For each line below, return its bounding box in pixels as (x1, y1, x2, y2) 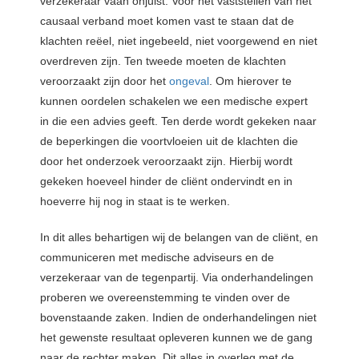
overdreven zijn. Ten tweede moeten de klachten (40, 54, 286, 67)
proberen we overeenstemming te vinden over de (40, 290, 290, 304)
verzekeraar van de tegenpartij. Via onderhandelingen (40, 270, 313, 284)
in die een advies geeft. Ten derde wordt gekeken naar (40, 114, 317, 127)
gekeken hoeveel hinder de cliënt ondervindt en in (40, 174, 292, 188)
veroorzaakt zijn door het (40, 74, 166, 87)
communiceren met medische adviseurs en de (40, 250, 274, 264)
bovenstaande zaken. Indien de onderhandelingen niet (40, 310, 317, 324)
